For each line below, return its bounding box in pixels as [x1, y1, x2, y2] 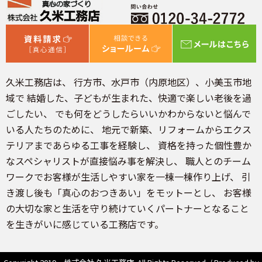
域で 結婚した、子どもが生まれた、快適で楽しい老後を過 [6, 90, 251, 105]
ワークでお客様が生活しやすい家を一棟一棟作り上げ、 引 [6, 169, 251, 184]
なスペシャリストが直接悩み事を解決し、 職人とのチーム [6, 153, 251, 168]
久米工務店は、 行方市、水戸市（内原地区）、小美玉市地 [6, 74, 251, 89]
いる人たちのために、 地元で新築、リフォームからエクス [6, 122, 251, 136]
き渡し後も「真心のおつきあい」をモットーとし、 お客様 [6, 185, 251, 199]
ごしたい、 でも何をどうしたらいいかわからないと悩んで [6, 106, 251, 120]
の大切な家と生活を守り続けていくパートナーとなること [6, 201, 249, 215]
